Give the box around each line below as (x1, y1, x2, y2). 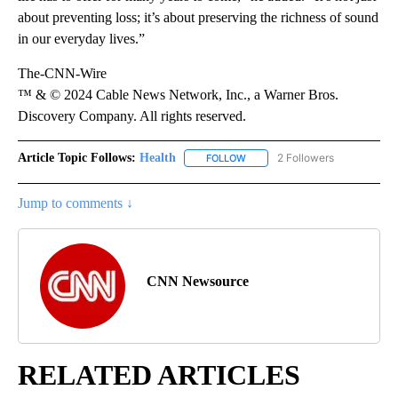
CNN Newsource (147, 274, 249, 290)
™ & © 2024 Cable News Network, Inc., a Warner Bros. (18, 86, 338, 102)
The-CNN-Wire (18, 65, 107, 81)
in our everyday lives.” (18, 30, 145, 46)
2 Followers (277, 150, 334, 164)
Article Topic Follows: (18, 150, 136, 164)
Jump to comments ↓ (18, 195, 133, 211)
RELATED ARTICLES (18, 359, 300, 392)
